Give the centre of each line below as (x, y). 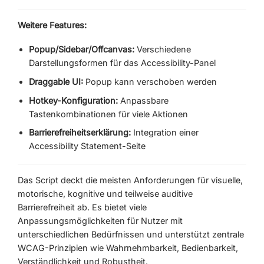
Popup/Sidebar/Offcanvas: (81, 49)
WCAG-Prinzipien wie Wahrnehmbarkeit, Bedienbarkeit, (128, 247)
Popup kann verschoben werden (150, 81)
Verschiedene (162, 49)
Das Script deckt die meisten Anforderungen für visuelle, (130, 180)
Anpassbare (143, 100)
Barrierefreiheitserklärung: (80, 133)
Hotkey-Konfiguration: (73, 100)
